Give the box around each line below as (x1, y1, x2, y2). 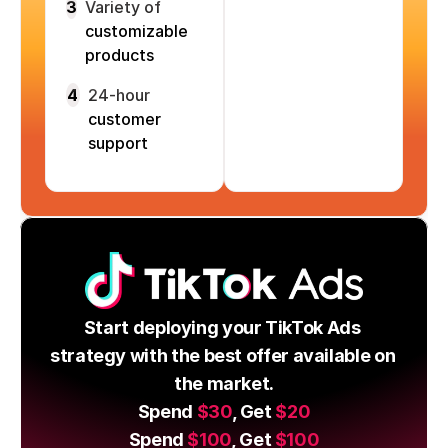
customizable (85, 21, 189, 42)
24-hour (87, 85, 150, 106)
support (87, 133, 148, 154)
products (85, 45, 155, 66)
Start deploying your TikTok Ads (83, 317, 361, 339)
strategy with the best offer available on (50, 345, 396, 367)
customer (87, 109, 161, 130)
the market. (173, 373, 275, 395)
